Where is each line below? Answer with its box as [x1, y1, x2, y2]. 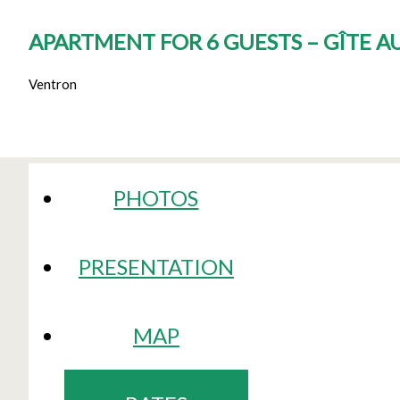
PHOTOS [113, 184, 199, 211]
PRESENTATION [78, 253, 234, 279]
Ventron [29, 75, 77, 92]
